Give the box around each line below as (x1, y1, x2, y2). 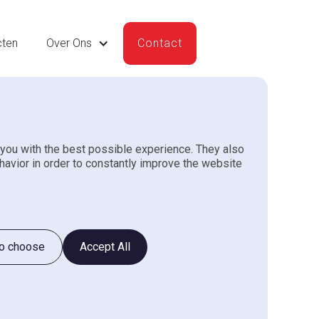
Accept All (80, 240, 130, 254)
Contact (137, 36, 182, 51)
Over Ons (46, 36, 92, 51)
